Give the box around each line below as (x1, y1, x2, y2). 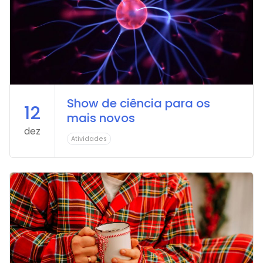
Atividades (71, 134, 107, 144)
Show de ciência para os (67, 95, 210, 112)
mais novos (67, 110, 135, 127)
